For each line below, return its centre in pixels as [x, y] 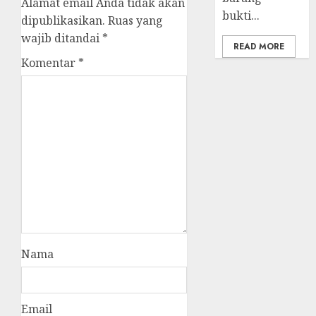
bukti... [241, 16]
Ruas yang [135, 21]
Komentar [50, 63]
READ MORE [259, 47]
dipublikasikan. [63, 21]
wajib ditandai [62, 38]
